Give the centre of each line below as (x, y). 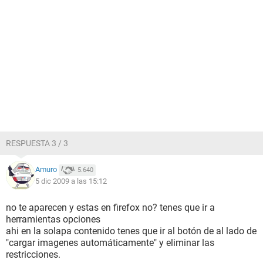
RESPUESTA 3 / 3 (37, 143)
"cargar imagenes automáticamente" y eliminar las (110, 243)
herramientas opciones (53, 219)
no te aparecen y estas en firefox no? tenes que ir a (110, 208)
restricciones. (33, 254)
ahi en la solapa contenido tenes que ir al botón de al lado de (131, 231)
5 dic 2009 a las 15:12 (71, 181)
